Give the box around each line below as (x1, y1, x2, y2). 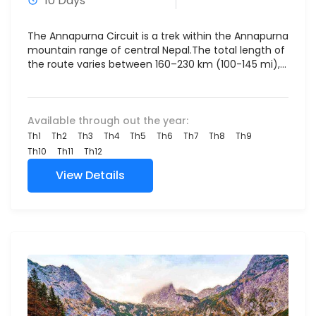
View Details (56, 166, 125, 183)
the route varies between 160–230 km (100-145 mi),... (28, 56, 286, 71)
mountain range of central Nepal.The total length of (28, 42, 285, 57)
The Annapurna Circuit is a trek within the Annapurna (28, 28, 288, 43)
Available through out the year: (28, 113, 188, 128)
